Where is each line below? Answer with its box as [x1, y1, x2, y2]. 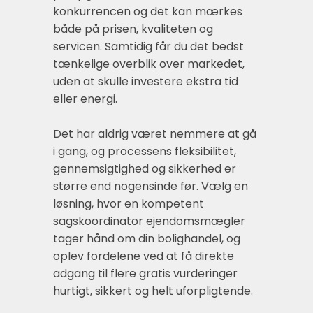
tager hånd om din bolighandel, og [53, 231, 240, 247]
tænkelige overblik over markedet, [53, 56, 245, 73]
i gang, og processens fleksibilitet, [53, 143, 236, 160]
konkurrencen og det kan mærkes [53, 3, 242, 20]
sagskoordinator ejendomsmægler [53, 213, 245, 230]
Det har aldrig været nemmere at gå [53, 126, 256, 143]
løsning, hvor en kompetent [53, 196, 204, 212]
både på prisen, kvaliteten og [53, 21, 213, 38]
